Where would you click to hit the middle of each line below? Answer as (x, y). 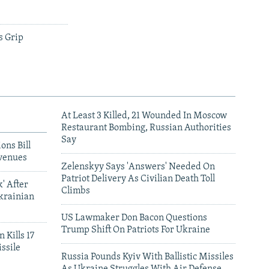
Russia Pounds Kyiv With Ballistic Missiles (147, 257)
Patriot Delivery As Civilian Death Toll (138, 179)
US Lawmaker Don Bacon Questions (134, 218)
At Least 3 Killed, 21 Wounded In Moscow (144, 116)
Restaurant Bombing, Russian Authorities (146, 128)
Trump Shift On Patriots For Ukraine (136, 230)
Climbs (76, 191)
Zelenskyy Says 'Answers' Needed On (138, 167)
